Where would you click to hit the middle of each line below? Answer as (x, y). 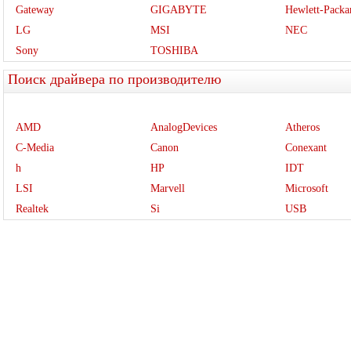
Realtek (32, 209)
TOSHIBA (175, 51)
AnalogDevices (184, 127)
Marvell (168, 188)
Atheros (303, 127)
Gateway (35, 10)
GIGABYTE (179, 10)
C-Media (35, 148)
